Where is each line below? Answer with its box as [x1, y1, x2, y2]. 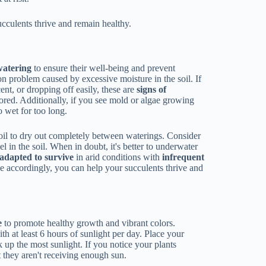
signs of [137, 84, 167, 94]
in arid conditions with [74, 151, 163, 162]
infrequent [162, 151, 205, 162]
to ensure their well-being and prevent [31, 62, 176, 73]
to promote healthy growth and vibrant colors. [2, 217, 176, 228]
